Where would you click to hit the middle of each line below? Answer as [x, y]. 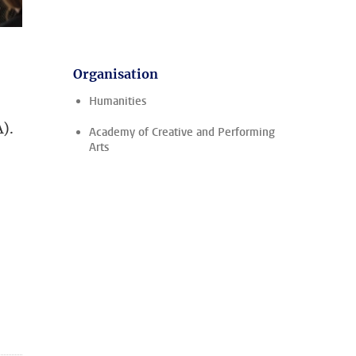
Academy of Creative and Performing [182, 132]
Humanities [118, 101]
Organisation [116, 74]
